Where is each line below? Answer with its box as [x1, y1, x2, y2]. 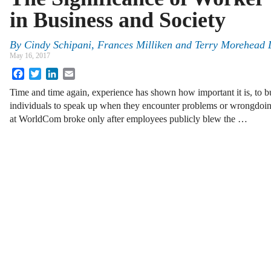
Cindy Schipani [24, 39, 91, 51]
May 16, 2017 [10, 51, 50, 60]
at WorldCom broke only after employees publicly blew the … [10, 114, 247, 125]
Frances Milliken [97, 39, 172, 51]
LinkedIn [58, 67, 93, 78]
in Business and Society [10, 8, 226, 32]
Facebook [24, 67, 62, 78]
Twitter [41, 67, 68, 78]
